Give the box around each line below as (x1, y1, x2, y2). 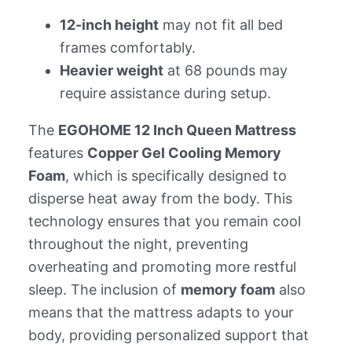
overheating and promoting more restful (27, 258, 296, 276)
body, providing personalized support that (27, 327, 309, 344)
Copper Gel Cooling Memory (86, 145, 281, 162)
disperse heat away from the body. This (27, 190, 292, 207)
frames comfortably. (59, 39, 196, 57)
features (27, 145, 87, 162)
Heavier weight (59, 62, 163, 79)
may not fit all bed (158, 16, 283, 34)
